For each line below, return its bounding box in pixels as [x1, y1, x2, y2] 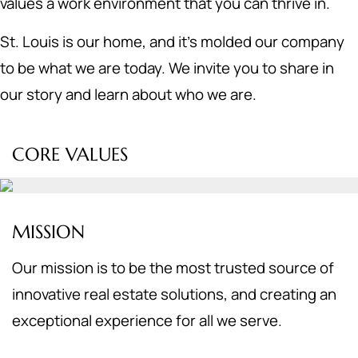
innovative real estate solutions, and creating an [12, 284, 336, 304]
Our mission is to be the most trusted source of [12, 257, 334, 278]
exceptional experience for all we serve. [12, 310, 282, 331]
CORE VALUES [12, 143, 128, 165]
